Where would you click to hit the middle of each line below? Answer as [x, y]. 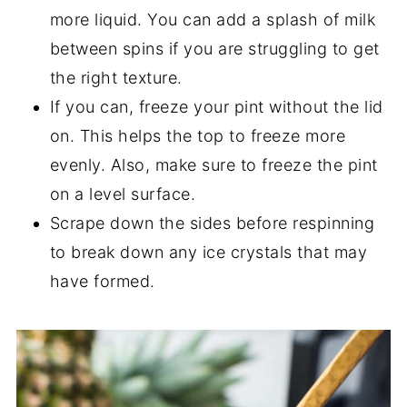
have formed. [105, 281]
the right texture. [119, 77]
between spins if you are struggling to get [214, 48]
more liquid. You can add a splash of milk [213, 19]
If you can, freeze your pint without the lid [216, 106]
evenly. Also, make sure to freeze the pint [213, 164]
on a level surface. [123, 194]
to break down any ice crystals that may [208, 252]
